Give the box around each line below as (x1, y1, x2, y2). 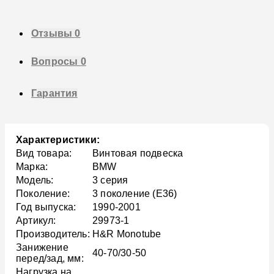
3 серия (92, 175, 128, 186)
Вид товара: (16, 148, 72, 159)
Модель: (16, 175, 54, 186)
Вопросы (31, 56, 81, 67)
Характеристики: (16, 135, 100, 146)
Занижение (16, 242, 68, 253)
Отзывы (31, 28, 75, 39)
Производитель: (16, 229, 90, 240)
